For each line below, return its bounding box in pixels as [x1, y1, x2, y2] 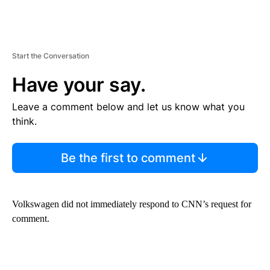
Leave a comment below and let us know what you [12, 100, 245, 113]
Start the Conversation [12, 51, 89, 60]
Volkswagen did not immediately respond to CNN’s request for [12, 198, 251, 209]
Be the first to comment [60, 150, 195, 165]
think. [12, 115, 37, 127]
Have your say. [12, 72, 146, 96]
